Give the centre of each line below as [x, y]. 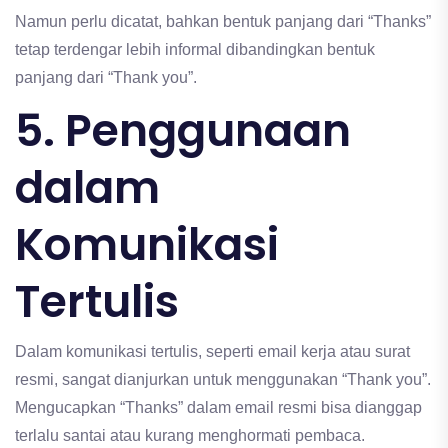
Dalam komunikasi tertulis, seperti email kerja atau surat [212, 352]
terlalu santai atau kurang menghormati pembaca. [190, 436]
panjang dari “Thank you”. [106, 78]
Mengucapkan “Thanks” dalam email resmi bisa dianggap [218, 408]
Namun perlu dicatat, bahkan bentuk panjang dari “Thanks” [223, 22]
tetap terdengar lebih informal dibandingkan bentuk [195, 50]
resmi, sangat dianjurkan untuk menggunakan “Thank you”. [223, 380]
